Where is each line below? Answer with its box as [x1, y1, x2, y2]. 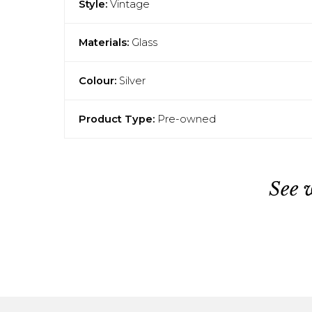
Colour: [79, 75, 116, 88]
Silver [116, 75, 146, 88]
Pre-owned [155, 113, 216, 126]
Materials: [79, 36, 129, 49]
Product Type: [79, 113, 155, 126]
